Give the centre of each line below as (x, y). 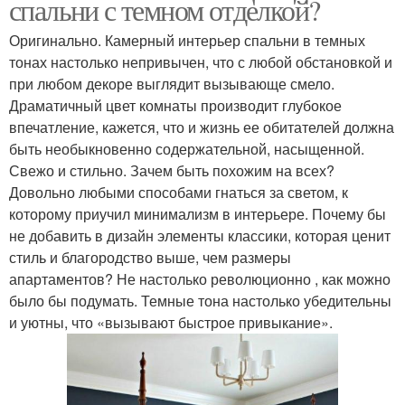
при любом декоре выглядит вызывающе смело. (172, 84)
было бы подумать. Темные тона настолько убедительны (200, 301)
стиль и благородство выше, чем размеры (150, 258)
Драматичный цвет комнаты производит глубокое (175, 106)
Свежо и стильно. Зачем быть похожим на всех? (172, 171)
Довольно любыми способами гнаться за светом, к (179, 193)
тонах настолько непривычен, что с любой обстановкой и (201, 62)
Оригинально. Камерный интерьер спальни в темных (187, 41)
